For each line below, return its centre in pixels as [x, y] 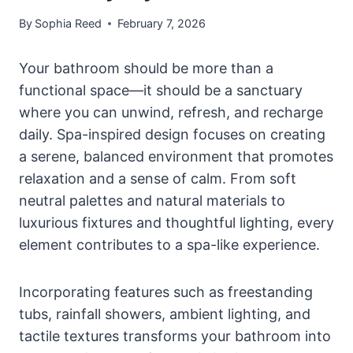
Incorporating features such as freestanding [166, 292]
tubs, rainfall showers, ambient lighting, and [165, 314]
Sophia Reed [69, 24]
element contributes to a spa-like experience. [169, 245]
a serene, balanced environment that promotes [176, 157]
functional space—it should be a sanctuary [161, 91]
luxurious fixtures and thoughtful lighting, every [176, 223]
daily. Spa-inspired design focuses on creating [172, 135]
